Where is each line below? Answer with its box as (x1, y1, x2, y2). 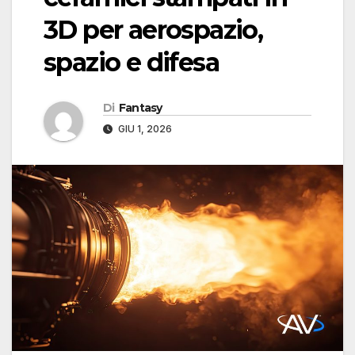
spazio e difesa (44, 47, 219, 78)
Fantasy (118, 101, 162, 116)
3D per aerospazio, (44, 14, 263, 46)
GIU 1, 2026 (116, 123, 172, 136)
